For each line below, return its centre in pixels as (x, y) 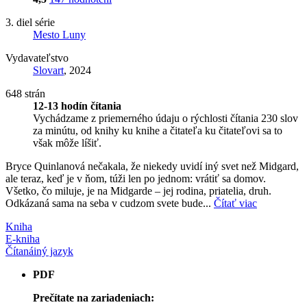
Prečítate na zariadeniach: (94, 298)
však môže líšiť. (67, 143)
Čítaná (20, 251)
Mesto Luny (59, 35)
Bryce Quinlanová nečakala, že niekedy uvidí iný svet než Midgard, (152, 167)
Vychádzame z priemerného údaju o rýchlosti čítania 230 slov (165, 119)
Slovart (48, 71)
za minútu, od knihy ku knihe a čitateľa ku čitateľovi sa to (158, 131)
